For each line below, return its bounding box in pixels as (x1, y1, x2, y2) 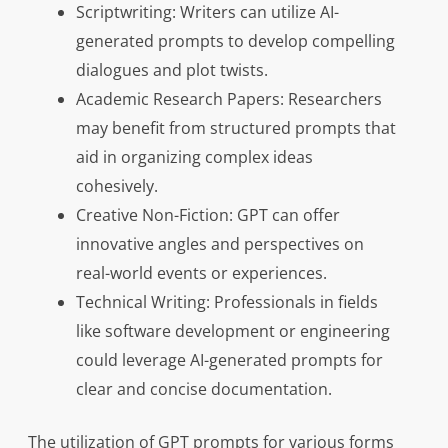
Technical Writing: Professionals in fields (75, 291, 378, 314)
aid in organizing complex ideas (75, 146, 313, 169)
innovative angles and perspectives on (75, 233, 364, 256)
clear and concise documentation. (75, 378, 332, 401)
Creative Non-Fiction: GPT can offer (75, 204, 340, 227)
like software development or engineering (75, 320, 390, 343)
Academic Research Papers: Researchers (75, 88, 382, 111)
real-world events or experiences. (75, 262, 327, 285)
